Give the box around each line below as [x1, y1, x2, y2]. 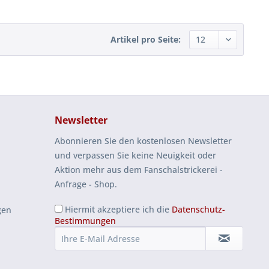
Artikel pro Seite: [110, 33, 181, 45]
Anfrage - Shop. [55, 178, 117, 190]
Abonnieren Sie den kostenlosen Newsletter [55, 134, 232, 147]
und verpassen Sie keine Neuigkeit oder [55, 149, 216, 161]
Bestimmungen [55, 214, 116, 226]
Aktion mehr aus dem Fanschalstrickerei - [55, 163, 223, 175]
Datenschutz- [172, 203, 225, 215]
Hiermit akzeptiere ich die [62, 203, 172, 215]
